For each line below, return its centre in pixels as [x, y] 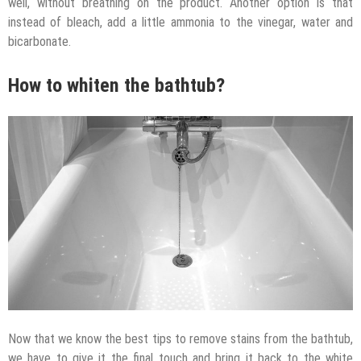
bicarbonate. [39, 42]
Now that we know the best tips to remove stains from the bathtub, [180, 338]
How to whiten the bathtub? [116, 86]
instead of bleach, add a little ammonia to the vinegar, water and [180, 23]
